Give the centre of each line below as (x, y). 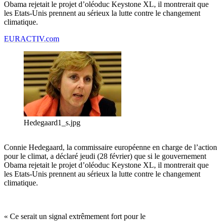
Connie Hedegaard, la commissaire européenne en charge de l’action (110, 147)
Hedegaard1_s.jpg (52, 123)
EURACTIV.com (32, 39)
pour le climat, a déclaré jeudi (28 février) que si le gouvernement (105, 156)
